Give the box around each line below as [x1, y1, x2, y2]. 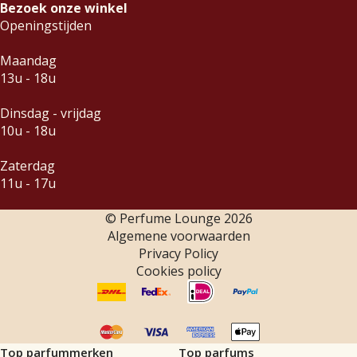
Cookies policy [135, 262, 222, 280]
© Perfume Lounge [104, 210, 224, 228]
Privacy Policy [139, 245, 218, 263]
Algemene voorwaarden [107, 227, 250, 245]
